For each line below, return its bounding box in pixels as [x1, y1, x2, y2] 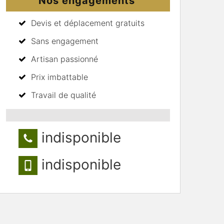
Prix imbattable [31, 71, 88, 82]
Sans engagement [31, 35, 98, 46]
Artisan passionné [31, 53, 98, 64]
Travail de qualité [31, 89, 96, 100]
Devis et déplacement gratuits [31, 17, 144, 28]
